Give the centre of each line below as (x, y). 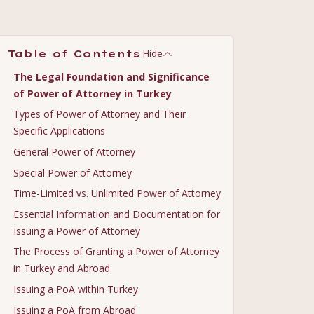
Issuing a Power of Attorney (77, 231)
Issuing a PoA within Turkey (76, 289)
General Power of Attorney (74, 151)
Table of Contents (74, 54)
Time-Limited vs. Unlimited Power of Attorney (117, 193)
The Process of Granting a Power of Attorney (116, 252)
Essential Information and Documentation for (117, 214)
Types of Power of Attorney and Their (100, 114)
